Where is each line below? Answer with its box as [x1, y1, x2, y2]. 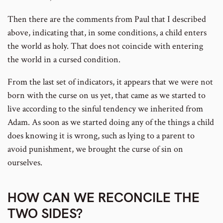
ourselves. [7, 157, 42, 169]
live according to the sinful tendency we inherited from [7, 103, 203, 115]
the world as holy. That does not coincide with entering [7, 40, 203, 52]
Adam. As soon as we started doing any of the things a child [7, 116, 214, 128]
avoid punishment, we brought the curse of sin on [7, 143, 183, 155]
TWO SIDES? [7, 204, 83, 222]
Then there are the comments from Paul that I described [7, 13, 206, 25]
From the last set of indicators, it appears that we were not [7, 76, 213, 88]
